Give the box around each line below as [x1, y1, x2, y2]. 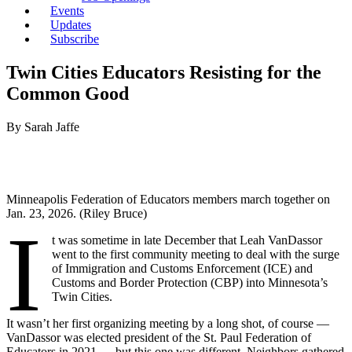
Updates [50, 18, 91, 31]
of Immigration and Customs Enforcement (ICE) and [52, 261, 313, 275]
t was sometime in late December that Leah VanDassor [52, 233, 323, 247]
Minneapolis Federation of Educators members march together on [6, 192, 330, 206]
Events [50, 4, 84, 17]
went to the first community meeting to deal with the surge [52, 247, 340, 261]
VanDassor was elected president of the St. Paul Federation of [6, 330, 311, 344]
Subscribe [50, 32, 99, 46]
